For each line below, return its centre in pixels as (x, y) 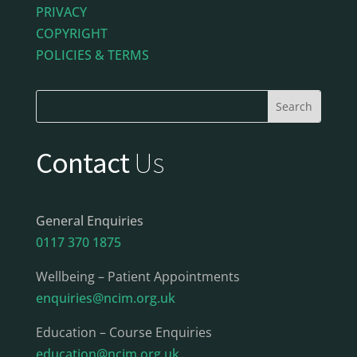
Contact (85, 163)
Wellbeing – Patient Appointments (137, 277)
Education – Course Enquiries (124, 333)
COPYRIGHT (71, 34)
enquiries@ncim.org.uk (105, 298)
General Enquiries (89, 221)
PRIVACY (61, 12)
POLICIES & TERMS (92, 55)
